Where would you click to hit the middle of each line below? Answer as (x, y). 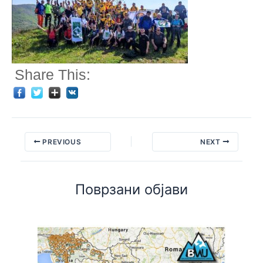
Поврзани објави (131, 190)
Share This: (53, 75)
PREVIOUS (61, 141)
